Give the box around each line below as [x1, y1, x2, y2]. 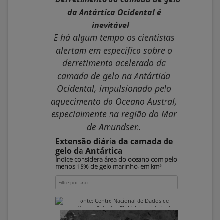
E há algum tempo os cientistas [53, 31, 175, 44]
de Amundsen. [86, 121, 141, 133]
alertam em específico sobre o [55, 44, 172, 56]
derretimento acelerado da [62, 57, 166, 69]
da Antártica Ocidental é [67, 7, 161, 18]
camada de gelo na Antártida [57, 70, 170, 82]
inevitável [91, 20, 129, 31]
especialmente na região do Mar [51, 108, 177, 120]
